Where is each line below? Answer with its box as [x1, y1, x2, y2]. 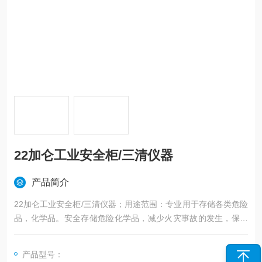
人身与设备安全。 [14, 227, 80, 237]
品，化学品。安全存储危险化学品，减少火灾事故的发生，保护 [14, 213, 248, 223]
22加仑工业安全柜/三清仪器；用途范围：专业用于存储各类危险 [14, 199, 248, 209]
